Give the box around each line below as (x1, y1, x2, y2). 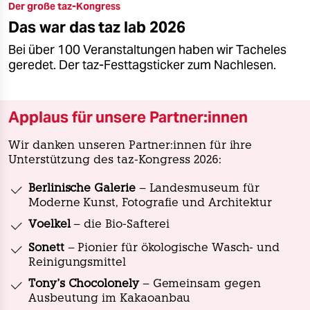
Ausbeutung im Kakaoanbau (28, 293, 191, 305)
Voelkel (28, 219, 71, 231)
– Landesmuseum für (135, 183, 259, 195)
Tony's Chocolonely (28, 279, 139, 291)
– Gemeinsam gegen (138, 279, 261, 291)
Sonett (28, 243, 64, 255)
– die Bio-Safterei (70, 219, 170, 231)
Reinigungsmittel (28, 257, 126, 269)
